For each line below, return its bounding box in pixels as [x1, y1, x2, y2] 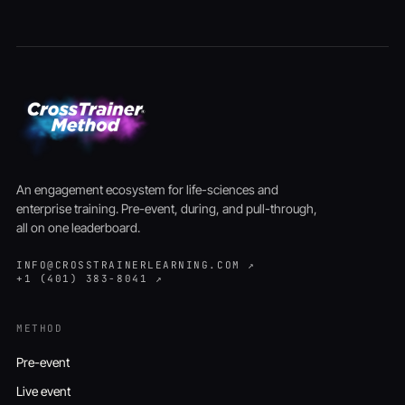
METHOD [16, 321, 63, 334]
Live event [16, 382, 71, 399]
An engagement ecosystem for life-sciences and [16, 181, 278, 197]
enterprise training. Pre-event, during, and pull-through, [16, 200, 317, 216]
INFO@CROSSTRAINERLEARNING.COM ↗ [16, 258, 256, 271]
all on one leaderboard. [16, 219, 140, 235]
